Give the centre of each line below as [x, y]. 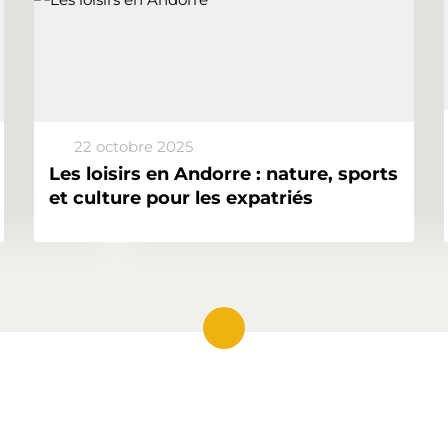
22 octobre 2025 [133, 146]
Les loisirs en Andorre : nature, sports [223, 174]
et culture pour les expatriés [181, 198]
